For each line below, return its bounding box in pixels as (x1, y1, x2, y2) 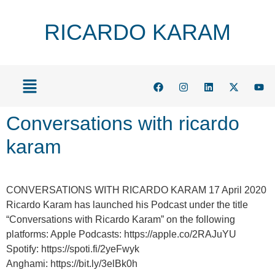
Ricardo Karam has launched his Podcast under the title (6, 199, 248, 211)
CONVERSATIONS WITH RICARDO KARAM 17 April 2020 (6, 185, 266, 196)
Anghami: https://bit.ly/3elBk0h (6, 258, 140, 269)
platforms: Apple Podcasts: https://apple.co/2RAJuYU (6, 229, 236, 240)
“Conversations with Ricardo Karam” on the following (6, 214, 235, 225)
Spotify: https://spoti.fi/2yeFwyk (6, 244, 142, 255)
